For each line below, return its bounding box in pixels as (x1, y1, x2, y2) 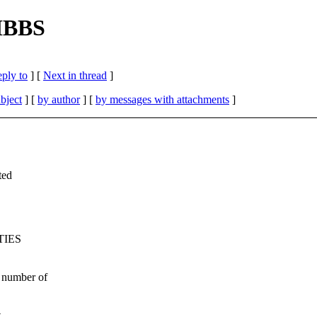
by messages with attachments (96, 93, 229, 105)
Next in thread (43, 69, 107, 81)
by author (38, 93, 80, 105)
